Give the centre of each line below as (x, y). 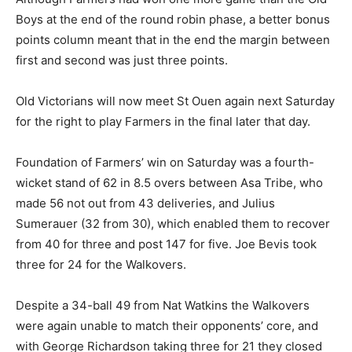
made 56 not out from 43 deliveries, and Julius (145, 203)
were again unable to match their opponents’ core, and (167, 325)
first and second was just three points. (122, 60)
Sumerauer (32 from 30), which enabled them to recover (173, 223)
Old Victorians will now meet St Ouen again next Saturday (175, 101)
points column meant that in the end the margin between (173, 39)
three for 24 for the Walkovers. (101, 264)
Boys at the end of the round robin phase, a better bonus (173, 19)
